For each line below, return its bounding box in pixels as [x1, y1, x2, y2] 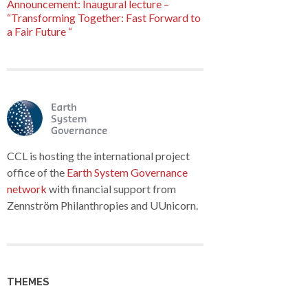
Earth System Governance [67, 165, 188, 179]
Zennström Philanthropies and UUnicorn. [7, 198, 198, 212]
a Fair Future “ [7, 24, 72, 38]
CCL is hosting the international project [7, 148, 190, 162]
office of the [7, 165, 67, 179]
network [7, 181, 47, 195]
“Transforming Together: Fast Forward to [7, 10, 201, 24]
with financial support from [47, 181, 176, 195]
